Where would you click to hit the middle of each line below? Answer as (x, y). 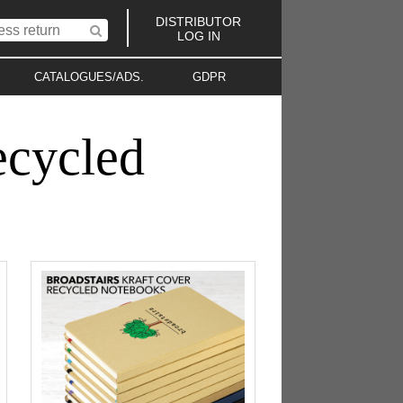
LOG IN (198, 36)
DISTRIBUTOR (199, 21)
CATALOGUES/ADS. (90, 77)
